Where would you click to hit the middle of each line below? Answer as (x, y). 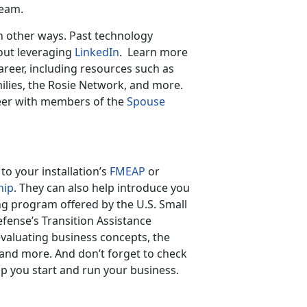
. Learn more (153, 52)
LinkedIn (97, 52)
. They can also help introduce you (102, 187)
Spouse (146, 101)
